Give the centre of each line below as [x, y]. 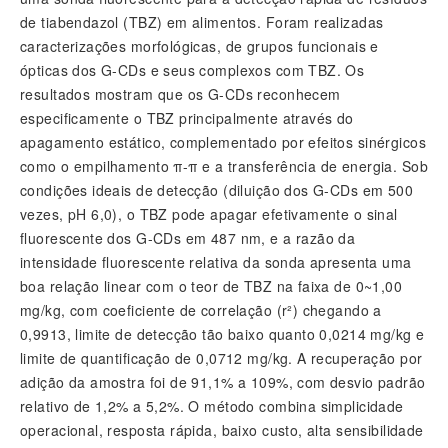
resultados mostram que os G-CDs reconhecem [180, 94]
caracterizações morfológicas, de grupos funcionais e [199, 46]
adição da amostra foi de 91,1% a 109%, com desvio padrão [223, 382]
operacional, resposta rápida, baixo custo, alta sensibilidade [222, 430]
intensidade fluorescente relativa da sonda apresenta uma [216, 262]
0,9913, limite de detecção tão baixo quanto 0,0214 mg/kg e [222, 334]
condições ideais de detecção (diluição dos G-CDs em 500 [217, 190]
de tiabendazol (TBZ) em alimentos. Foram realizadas [202, 22]
